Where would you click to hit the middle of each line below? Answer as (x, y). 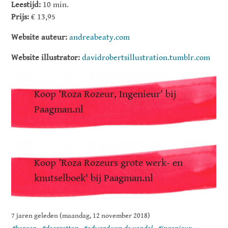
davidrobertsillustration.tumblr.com (146, 58)
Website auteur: (39, 37)
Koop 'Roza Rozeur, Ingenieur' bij (105, 94)
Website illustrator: (46, 58)
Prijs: (20, 17)
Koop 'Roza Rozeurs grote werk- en (109, 163)
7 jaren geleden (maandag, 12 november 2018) (81, 216)
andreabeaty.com (100, 37)
